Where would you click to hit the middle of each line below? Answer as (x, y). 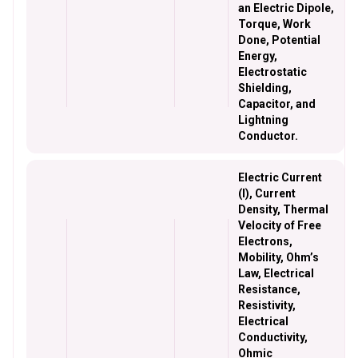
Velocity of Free (280, 225)
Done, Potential (279, 40)
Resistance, (269, 289)
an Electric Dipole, (286, 8)
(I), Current (267, 193)
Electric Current (280, 177)
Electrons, (265, 241)
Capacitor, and (277, 104)
